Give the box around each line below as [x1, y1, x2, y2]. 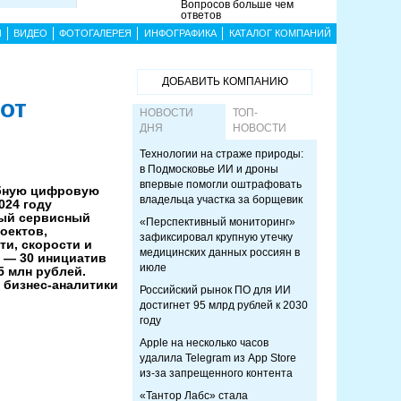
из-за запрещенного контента [140, 367, 293, 380]
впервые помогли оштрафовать [140, 178, 302, 191]
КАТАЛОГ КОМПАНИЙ [228, 28, 331, 38]
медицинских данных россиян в [140, 246, 300, 259]
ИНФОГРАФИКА [143, 28, 217, 38]
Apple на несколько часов [140, 337, 269, 349]
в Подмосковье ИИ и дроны [140, 163, 278, 175]
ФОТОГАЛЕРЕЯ [59, 28, 132, 38]
